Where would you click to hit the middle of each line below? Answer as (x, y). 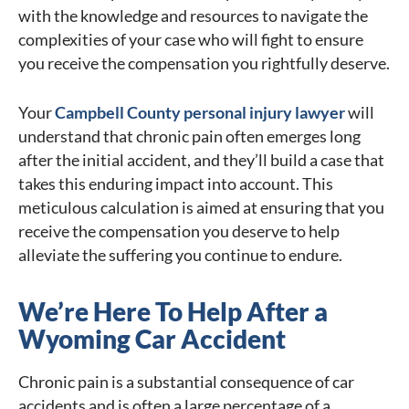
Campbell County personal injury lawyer (200, 113)
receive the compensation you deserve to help (179, 231)
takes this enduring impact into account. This (176, 184)
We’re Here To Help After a (173, 312)
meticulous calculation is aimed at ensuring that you (201, 208)
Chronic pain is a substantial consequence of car (186, 382)
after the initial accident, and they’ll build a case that (201, 160)
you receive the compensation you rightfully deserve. (204, 63)
